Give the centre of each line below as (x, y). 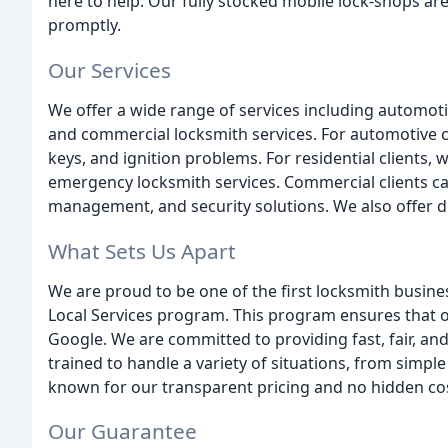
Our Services (109, 69)
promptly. (84, 25)
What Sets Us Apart (142, 250)
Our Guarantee (122, 431)
